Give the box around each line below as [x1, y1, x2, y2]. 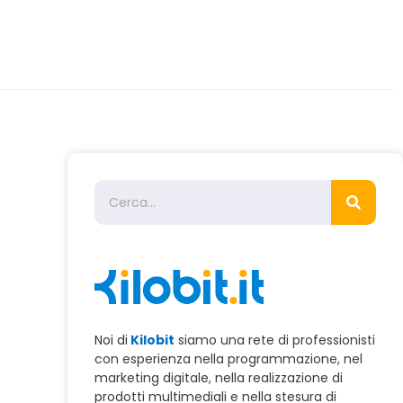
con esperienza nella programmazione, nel [94, 350, 363, 368]
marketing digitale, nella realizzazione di [94, 369, 343, 387]
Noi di [94, 331, 128, 349]
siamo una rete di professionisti [174, 331, 375, 349]
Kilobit [127, 331, 175, 349]
